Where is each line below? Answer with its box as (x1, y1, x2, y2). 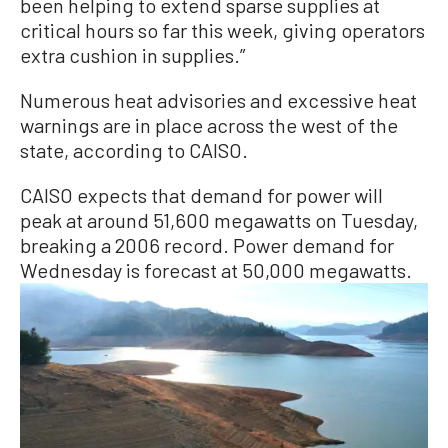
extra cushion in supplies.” (20, 42, 245, 67)
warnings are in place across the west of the (20, 112, 398, 137)
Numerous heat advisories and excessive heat (20, 87, 417, 112)
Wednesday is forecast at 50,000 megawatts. (20, 257, 412, 282)
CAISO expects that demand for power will (20, 182, 383, 207)
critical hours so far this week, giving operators (20, 17, 425, 42)
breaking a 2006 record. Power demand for (20, 232, 394, 257)
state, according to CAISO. (20, 137, 248, 162)
